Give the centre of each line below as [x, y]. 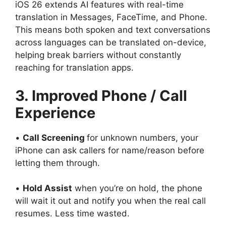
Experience [55, 112]
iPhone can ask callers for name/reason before [110, 150]
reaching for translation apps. [74, 68]
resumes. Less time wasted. [72, 214]
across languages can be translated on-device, [111, 43]
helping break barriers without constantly [98, 55]
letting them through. [58, 163]
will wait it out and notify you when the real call [110, 201]
